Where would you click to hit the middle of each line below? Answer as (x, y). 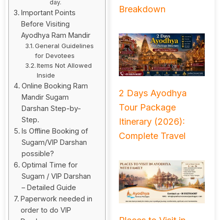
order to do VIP (46, 210)
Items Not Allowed (65, 66)
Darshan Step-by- (51, 109)
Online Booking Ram (55, 86)
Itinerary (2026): (152, 122)
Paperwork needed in (56, 199)
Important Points (48, 13)
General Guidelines (65, 46)
